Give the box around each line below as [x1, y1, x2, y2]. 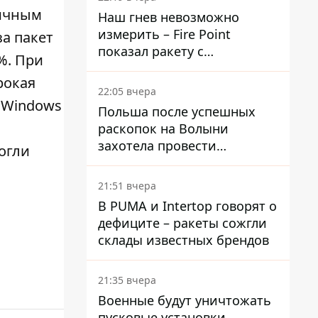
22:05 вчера [98, 84, 156, 98]
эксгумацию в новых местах [98, 154, 274, 171]
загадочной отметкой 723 [98, 60, 260, 77]
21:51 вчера [98, 179, 156, 192]
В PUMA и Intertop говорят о [98, 197, 277, 214]
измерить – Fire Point [98, 26, 231, 43]
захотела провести [98, 137, 216, 154]
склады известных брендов [98, 231, 269, 248]
